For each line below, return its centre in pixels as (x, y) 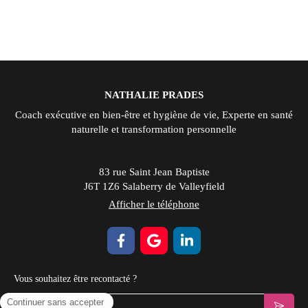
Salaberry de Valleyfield (173, 186)
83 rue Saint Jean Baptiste (154, 172)
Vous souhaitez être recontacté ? (75, 279)
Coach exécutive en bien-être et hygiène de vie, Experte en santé (154, 115)
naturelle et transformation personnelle (154, 129)
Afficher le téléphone (154, 204)
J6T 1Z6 (101, 186)
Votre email (40, 300)
